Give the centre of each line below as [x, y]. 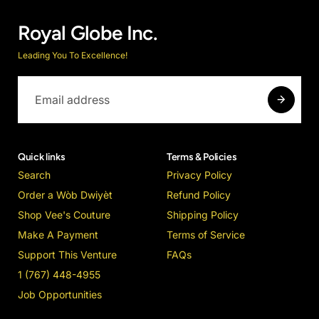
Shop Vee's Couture [64, 215]
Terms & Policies [202, 157]
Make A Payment [58, 235]
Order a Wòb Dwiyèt [65, 195]
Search [34, 175]
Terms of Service [206, 235]
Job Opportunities [60, 294]
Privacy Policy [199, 175]
